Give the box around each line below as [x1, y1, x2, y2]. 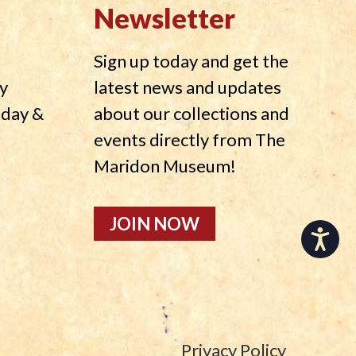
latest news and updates [94, 75, 282, 98]
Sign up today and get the [94, 49, 289, 72]
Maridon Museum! [94, 154, 237, 176]
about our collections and [94, 102, 290, 124]
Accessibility [261, 226, 332, 242]
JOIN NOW [110, 212, 200, 234]
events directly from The [94, 128, 286, 150]
